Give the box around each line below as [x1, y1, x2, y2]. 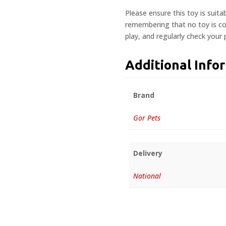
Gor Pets [133, 113, 161, 123]
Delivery [133, 148, 163, 158]
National [133, 171, 161, 181]
